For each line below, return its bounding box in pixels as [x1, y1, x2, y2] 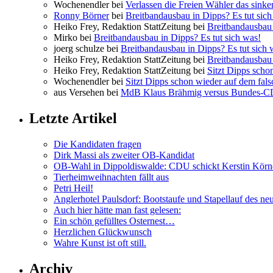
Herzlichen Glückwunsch [54, 226, 152, 237]
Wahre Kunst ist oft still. [54, 237, 146, 248]
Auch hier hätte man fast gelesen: [54, 204, 181, 215]
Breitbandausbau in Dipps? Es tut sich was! [94, 32, 261, 43]
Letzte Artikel [29, 110, 117, 127]
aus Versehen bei [54, 87, 121, 98]
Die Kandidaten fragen [54, 138, 141, 149]
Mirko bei [54, 32, 94, 43]
